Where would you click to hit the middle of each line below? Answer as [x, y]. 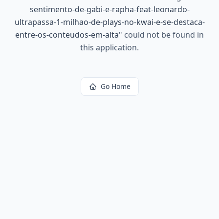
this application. [109, 47]
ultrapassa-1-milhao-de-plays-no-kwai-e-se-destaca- [109, 22]
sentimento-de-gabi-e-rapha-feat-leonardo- [109, 9]
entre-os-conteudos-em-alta [67, 35]
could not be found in [163, 35]
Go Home [115, 86]
